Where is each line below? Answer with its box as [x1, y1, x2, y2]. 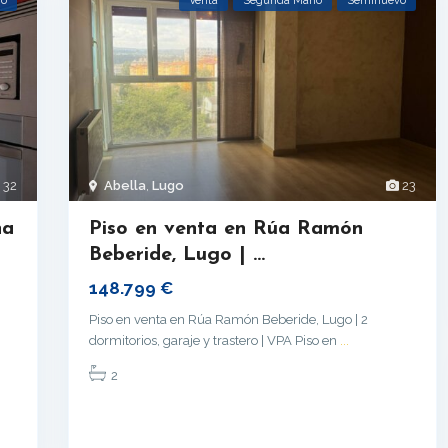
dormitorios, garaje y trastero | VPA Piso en [89, 332, 340, 348]
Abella [104, 177, 146, 193]
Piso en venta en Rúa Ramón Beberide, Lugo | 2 [89, 311, 368, 327]
